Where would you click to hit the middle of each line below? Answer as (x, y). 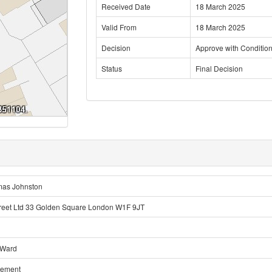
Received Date (126, 6)
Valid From (119, 27)
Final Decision (219, 68)
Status (111, 68)
